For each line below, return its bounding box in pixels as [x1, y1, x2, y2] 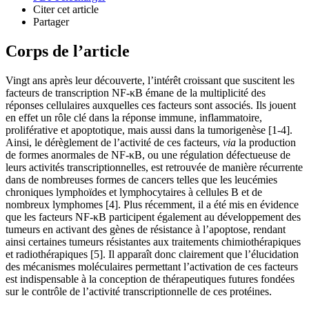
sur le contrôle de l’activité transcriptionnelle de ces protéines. [6, 285, 272, 297]
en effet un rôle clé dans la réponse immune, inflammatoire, [6, 111, 262, 123]
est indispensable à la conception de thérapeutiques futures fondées [6, 272, 295, 285]
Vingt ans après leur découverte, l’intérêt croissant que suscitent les [6, 74, 295, 86]
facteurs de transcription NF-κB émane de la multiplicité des [6, 86, 266, 99]
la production [236, 136, 296, 148]
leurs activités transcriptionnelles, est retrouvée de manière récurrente [6, 161, 303, 173]
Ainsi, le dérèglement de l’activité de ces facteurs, [6, 136, 223, 148]
